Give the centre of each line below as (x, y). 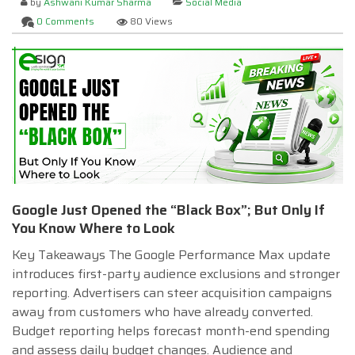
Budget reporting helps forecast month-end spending (171, 330)
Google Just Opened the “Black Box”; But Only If (168, 210)
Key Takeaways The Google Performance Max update (171, 254)
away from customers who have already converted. (162, 311)
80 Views (151, 21)
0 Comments (66, 21)
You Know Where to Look (94, 228)
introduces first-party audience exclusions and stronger (176, 273)
